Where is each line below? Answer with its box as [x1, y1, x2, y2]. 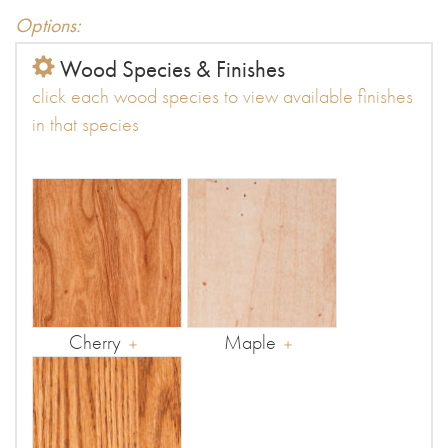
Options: [15, 12, 81, 38]
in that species [32, 111, 139, 137]
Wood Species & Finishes [55, 54, 285, 84]
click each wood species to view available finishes [32, 83, 413, 109]
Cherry [69, 329, 121, 355]
